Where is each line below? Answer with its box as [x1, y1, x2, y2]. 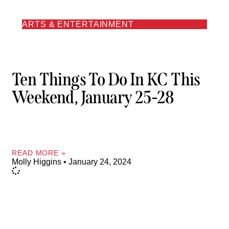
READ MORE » [12, 148, 66, 157]
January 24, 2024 [66, 157, 131, 166]
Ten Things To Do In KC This [12, 68, 200, 90]
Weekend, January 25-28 [12, 86, 174, 108]
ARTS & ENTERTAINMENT [22, 19, 134, 29]
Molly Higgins [12, 157, 63, 166]
